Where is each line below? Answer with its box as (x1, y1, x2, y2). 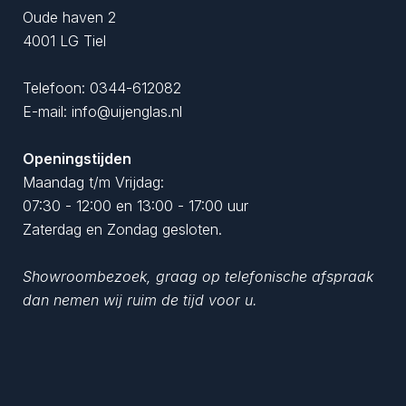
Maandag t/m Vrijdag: (23, 172, 164, 191)
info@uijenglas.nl (72, 101, 182, 121)
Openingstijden (23, 149, 131, 168)
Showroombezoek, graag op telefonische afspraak (23, 266, 373, 285)
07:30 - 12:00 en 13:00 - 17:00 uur (23, 196, 248, 215)
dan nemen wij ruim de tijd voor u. (23, 290, 257, 309)
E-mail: (23, 101, 72, 121)
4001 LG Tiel (23, 31, 106, 50)
